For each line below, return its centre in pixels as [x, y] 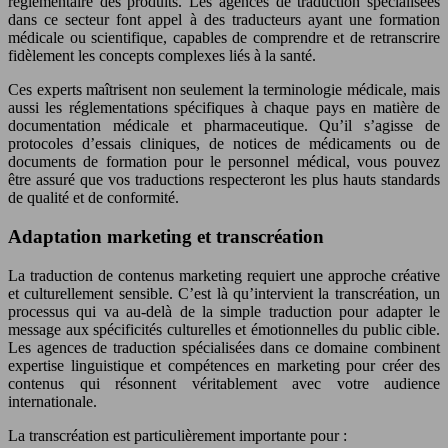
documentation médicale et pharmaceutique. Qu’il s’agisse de [224, 126]
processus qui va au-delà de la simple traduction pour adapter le [224, 311]
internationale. [52, 401]
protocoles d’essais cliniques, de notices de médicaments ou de [224, 144]
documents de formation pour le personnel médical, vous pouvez [224, 162]
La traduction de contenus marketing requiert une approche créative [224, 275]
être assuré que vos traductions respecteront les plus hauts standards [224, 180]
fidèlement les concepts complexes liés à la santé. [162, 56]
